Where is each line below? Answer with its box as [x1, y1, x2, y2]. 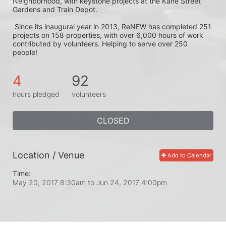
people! [13, 47, 39, 56]
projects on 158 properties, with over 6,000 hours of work [13, 30, 203, 39]
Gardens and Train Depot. [13, 5, 97, 14]
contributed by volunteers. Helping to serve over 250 [13, 39, 188, 48]
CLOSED [96, 115, 130, 126]
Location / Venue [13, 149, 84, 160]
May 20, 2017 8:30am [13, 178, 88, 187]
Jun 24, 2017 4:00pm [96, 178, 167, 187]
